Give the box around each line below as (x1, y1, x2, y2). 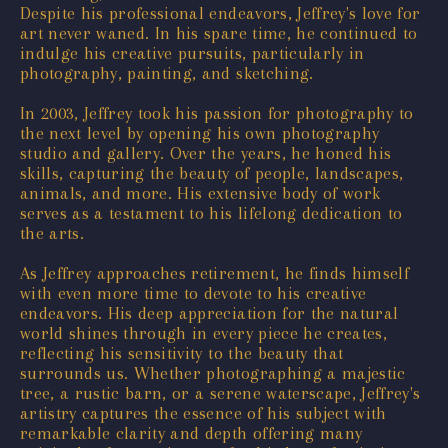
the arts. (20, 222, 85, 243)
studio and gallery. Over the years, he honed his (20, 142, 392, 163)
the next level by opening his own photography (20, 122, 380, 143)
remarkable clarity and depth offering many (20, 422, 363, 443)
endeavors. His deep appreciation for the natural (20, 302, 399, 323)
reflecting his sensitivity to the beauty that (20, 342, 344, 363)
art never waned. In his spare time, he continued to (20, 22, 418, 43)
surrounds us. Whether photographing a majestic (20, 362, 406, 383)
